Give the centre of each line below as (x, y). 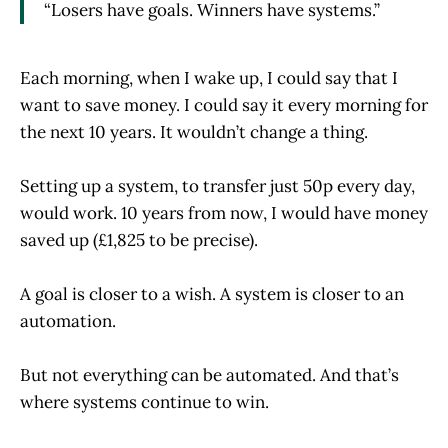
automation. (68, 321)
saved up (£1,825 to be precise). (139, 239)
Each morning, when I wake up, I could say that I (209, 77)
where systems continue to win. (144, 402)
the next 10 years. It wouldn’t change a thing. (194, 131)
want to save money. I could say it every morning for (224, 104)
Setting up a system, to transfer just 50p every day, (217, 185)
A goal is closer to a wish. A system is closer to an (212, 294)
